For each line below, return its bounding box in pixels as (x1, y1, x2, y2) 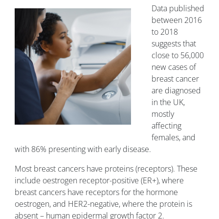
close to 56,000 (152, 50, 204, 61)
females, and (152, 132, 196, 143)
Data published (152, 3, 204, 14)
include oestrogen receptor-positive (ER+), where (15, 175, 184, 186)
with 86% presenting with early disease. (15, 144, 151, 155)
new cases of (152, 62, 196, 73)
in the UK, (152, 97, 185, 108)
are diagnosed (152, 85, 201, 96)
